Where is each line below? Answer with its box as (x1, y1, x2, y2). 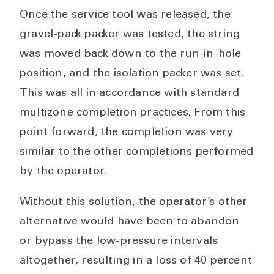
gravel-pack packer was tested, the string (20, 29, 240, 41)
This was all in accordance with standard (20, 88, 240, 100)
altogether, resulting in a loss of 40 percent (20, 256, 253, 267)
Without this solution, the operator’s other (20, 197, 248, 209)
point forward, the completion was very (20, 127, 234, 139)
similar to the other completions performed (20, 147, 254, 158)
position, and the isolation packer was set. (20, 68, 244, 80)
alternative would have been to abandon (20, 217, 240, 228)
